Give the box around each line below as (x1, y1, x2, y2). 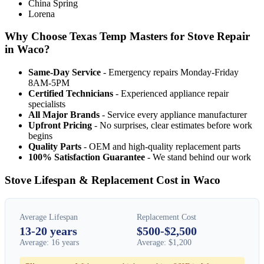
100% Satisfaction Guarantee (28, 152, 145, 163)
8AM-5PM (28, 78, 70, 88)
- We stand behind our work (145, 152, 251, 163)
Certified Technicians (28, 88, 113, 99)
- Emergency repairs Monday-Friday (101, 67, 239, 78)
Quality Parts (28, 141, 81, 152)
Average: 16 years (19, 237, 79, 247)
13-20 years (19, 224, 77, 237)
